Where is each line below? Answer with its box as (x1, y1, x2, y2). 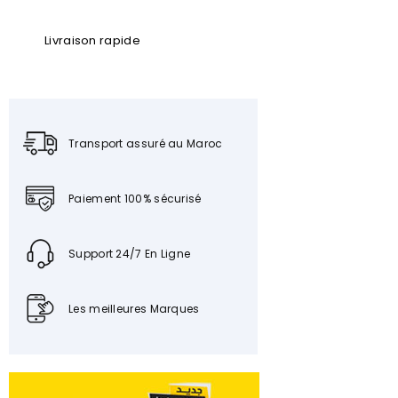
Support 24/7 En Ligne (68, 246, 191, 262)
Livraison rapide (44, 32, 140, 50)
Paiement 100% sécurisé (68, 191, 202, 207)
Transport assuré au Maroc (68, 136, 223, 152)
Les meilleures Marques (68, 301, 200, 317)
